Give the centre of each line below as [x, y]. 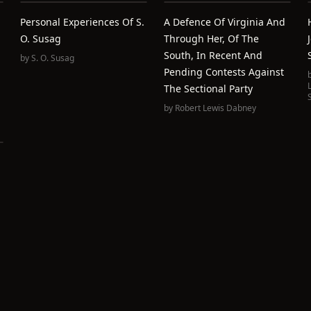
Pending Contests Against [224, 72]
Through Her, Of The [211, 39]
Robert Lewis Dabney [215, 108]
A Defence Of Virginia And [224, 22]
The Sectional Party [208, 89]
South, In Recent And [213, 55]
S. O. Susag [53, 58]
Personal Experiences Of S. [83, 22]
